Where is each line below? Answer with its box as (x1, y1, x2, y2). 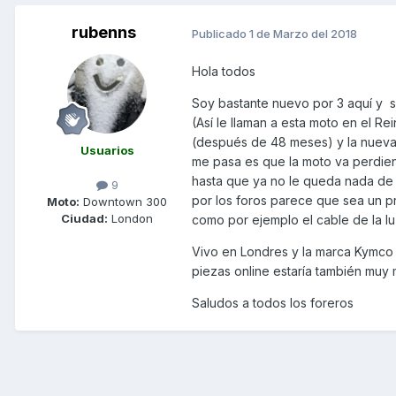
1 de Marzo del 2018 (249, 26, 357, 41)
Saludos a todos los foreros (192, 295, 354, 311)
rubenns (71, 23, 136, 42)
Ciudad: (61, 211, 108, 226)
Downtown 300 (80, 194, 167, 209)
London (108, 211, 153, 226)
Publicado (192, 26, 249, 41)
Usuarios (80, 143, 134, 158)
